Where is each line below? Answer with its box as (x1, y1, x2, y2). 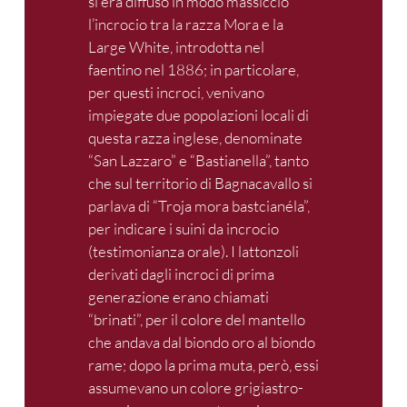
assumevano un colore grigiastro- (88, 377, 303, 397)
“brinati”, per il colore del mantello (88, 309, 305, 329)
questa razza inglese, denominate (88, 127, 303, 147)
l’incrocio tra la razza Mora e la (88, 14, 283, 34)
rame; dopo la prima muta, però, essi (88, 354, 319, 374)
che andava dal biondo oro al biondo (88, 332, 315, 352)
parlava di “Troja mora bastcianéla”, (88, 195, 310, 215)
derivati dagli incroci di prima (88, 263, 274, 283)
